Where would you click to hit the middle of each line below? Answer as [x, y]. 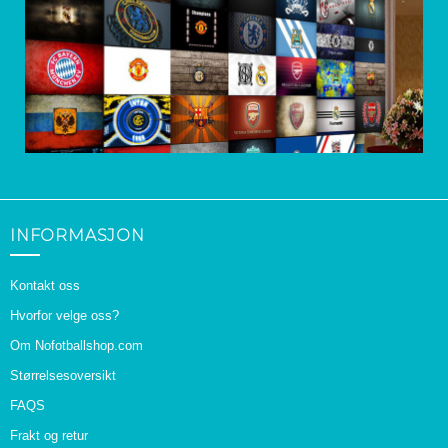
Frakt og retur [49, 435]
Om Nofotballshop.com [76, 345]
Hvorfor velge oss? [64, 315]
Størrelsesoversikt [63, 375]
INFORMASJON [77, 235]
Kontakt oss [45, 285]
